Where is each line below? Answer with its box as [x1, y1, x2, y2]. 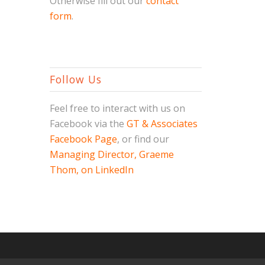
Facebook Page [49, 132, 117, 146]
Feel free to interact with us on [49, 101, 185, 115]
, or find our [117, 132, 169, 146]
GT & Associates [126, 117, 198, 130]
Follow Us [49, 72, 102, 86]
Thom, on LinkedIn [49, 163, 134, 176]
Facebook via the [49, 117, 127, 130]
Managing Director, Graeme [49, 147, 174, 161]
